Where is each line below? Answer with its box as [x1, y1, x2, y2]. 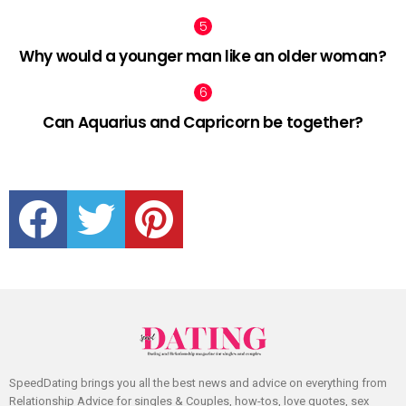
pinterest [160, 185, 204, 198]
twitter [102, 185, 132, 198]
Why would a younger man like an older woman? [19, 45, 387, 68]
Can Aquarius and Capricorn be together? [43, 111, 363, 133]
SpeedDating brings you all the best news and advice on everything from [9, 375, 387, 390]
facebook [44, 185, 91, 198]
